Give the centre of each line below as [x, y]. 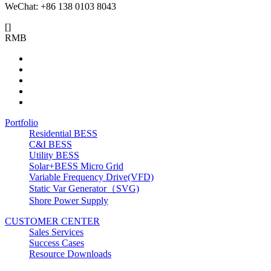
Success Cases [57, 243]
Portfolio [21, 122]
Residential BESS [63, 133]
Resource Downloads [70, 253]
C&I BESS [51, 144]
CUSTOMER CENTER [52, 221]
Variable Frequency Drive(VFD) [91, 177]
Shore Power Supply [69, 200]
